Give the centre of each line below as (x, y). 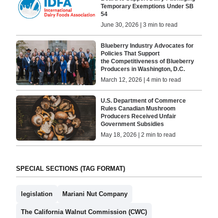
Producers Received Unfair (139, 117)
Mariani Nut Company (95, 194)
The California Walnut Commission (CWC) (84, 212)
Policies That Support (130, 54)
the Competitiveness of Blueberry (148, 62)
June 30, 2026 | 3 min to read (139, 25)
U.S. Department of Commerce (144, 101)
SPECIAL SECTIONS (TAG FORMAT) (70, 168)
